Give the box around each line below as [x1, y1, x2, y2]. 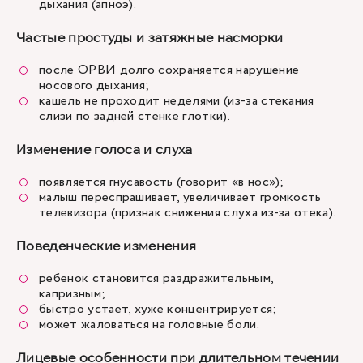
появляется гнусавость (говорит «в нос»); [39, 173, 288, 191]
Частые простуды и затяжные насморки [16, 29, 284, 45]
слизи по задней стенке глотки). [39, 107, 233, 126]
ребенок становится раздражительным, [39, 269, 274, 288]
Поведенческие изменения [16, 237, 197, 254]
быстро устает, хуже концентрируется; [39, 300, 280, 318]
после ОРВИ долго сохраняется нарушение [39, 61, 300, 79]
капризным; [39, 284, 109, 303]
